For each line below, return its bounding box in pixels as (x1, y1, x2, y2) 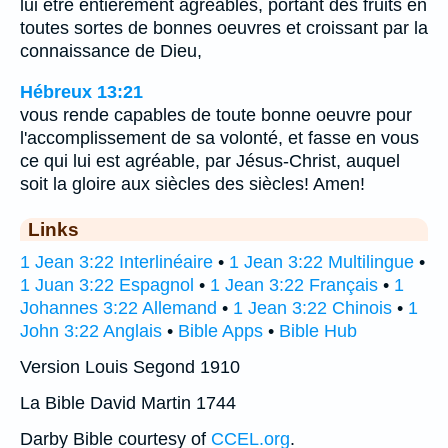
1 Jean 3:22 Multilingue (229, 251, 414, 272)
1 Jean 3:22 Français (210, 274, 378, 295)
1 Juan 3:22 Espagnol (20, 274, 194, 295)
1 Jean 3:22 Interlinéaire (20, 251, 213, 272)
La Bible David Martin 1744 (20, 392, 236, 413)
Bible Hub (279, 320, 357, 341)
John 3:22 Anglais (20, 320, 162, 341)
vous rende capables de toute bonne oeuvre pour (20, 104, 412, 125)
